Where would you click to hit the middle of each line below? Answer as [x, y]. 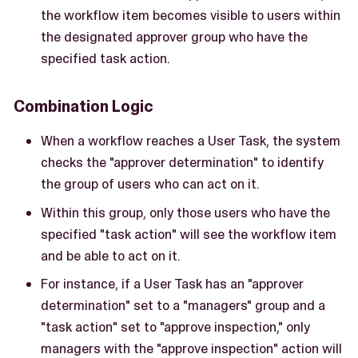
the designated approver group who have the [174, 37]
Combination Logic [84, 107]
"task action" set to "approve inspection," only [175, 327]
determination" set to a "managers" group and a [183, 306]
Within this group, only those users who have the [185, 212]
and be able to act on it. [111, 255]
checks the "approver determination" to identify [182, 163]
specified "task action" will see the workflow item [189, 234]
